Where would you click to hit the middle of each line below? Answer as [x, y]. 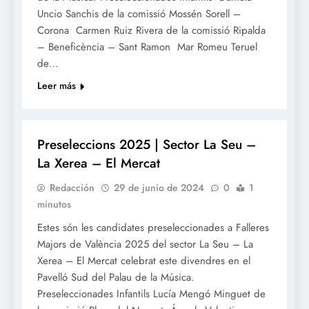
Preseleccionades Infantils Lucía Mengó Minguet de [151, 294]
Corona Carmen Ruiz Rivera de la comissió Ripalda [151, 31]
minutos [54, 205]
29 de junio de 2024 [159, 188]
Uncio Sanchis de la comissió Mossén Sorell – [139, 14]
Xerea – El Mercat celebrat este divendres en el [144, 261]
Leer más [57, 86]
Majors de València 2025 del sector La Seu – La [145, 245]
